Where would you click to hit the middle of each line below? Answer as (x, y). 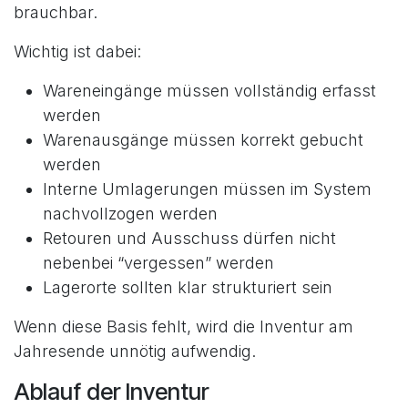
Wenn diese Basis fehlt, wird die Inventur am (184, 327)
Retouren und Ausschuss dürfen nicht (189, 239)
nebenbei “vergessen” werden (158, 263)
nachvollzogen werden (130, 214)
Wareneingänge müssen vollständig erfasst (209, 91)
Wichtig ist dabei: (77, 52)
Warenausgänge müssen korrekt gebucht (203, 140)
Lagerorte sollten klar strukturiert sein (188, 288)
